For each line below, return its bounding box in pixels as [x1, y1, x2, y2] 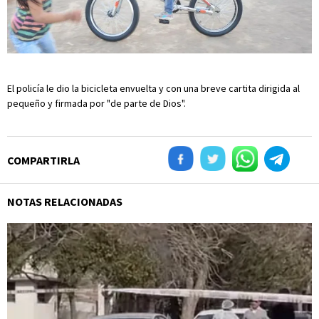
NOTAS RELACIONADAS [7, 194, 122, 209]
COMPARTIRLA [7, 152, 80, 167]
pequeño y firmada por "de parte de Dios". [7, 96, 186, 110]
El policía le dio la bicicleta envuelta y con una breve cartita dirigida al [7, 81, 300, 95]
